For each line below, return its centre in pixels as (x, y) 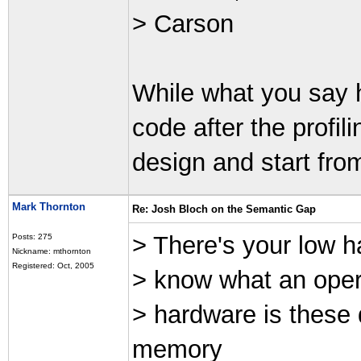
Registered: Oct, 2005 (53, 266)
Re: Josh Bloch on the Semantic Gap (224, 209)
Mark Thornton (49, 207)
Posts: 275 (32, 237)
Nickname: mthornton (52, 251)
